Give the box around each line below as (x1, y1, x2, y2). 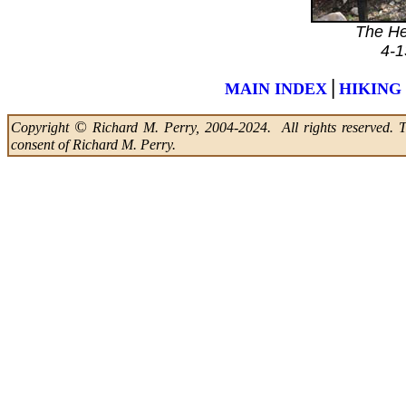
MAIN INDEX (225, 80, 327, 98)
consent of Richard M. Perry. (11, 137, 176, 152)
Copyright (11, 120, 74, 135)
